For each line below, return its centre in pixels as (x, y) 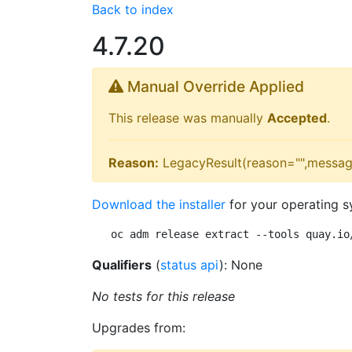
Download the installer (159, 204)
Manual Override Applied (214, 86)
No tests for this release (163, 296)
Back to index (133, 9)
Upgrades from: (139, 328)
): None (241, 265)
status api (190, 265)
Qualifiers (122, 265)
